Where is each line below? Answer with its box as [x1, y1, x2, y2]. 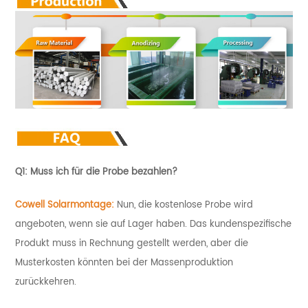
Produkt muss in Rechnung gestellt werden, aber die [15, 236, 249, 252]
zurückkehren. [15, 274, 77, 290]
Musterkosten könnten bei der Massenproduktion [15, 255, 234, 271]
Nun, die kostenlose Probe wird [117, 197, 254, 213]
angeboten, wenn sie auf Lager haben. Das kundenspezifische [15, 217, 292, 232]
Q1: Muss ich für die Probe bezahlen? [15, 164, 178, 180]
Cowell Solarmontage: [15, 197, 115, 213]
